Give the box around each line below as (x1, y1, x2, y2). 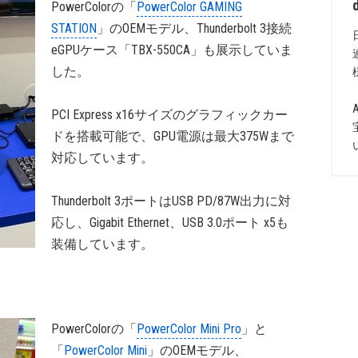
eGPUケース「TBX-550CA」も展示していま (51, 42, 292, 58)
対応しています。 (51, 150, 153, 165)
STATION (51, 21, 97, 36)
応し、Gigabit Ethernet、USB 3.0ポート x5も (51, 215, 288, 230)
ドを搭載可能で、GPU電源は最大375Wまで (51, 129, 294, 144)
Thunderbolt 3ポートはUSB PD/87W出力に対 (51, 193, 291, 209)
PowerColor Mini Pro (137, 321, 241, 336)
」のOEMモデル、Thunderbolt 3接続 (97, 21, 292, 36)
